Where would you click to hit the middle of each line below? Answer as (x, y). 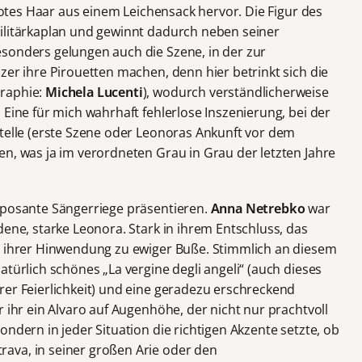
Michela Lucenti (94, 93)
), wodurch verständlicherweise (236, 93)
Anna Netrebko (259, 209)
